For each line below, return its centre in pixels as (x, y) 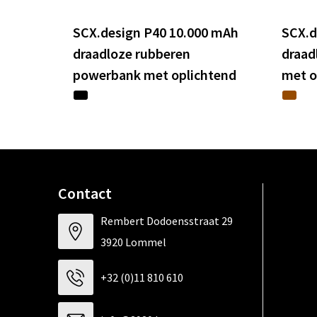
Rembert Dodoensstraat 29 (166, 221)
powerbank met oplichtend (154, 75)
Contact (85, 194)
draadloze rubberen (131, 54)
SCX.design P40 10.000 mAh (155, 33)
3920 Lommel (133, 242)
